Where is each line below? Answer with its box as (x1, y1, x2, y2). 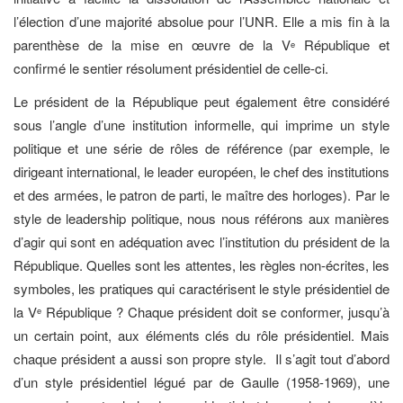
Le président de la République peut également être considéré (13, 91, 390, 111)
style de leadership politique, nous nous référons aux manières (13, 208, 390, 228)
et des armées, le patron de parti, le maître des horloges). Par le (13, 184, 390, 204)
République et (295, 35, 390, 55)
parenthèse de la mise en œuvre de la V (13, 35, 291, 55)
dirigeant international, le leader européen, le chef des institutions (13, 161, 390, 181)
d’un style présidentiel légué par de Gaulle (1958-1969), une (13, 372, 390, 391)
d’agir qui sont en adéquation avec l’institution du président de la (13, 231, 390, 251)
